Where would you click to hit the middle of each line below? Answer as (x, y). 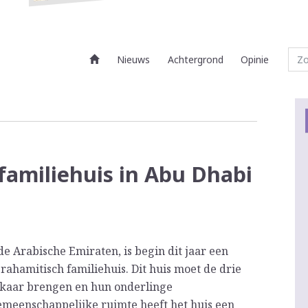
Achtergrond (195, 60)
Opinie (255, 60)
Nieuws (134, 60)
